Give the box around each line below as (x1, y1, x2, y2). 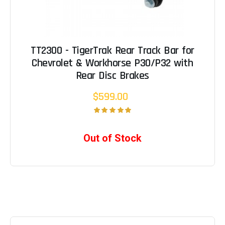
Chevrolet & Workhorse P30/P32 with (32, 56, 193, 71)
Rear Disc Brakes (75, 69, 149, 83)
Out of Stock (83, 132, 142, 145)
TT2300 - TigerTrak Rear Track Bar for (31, 44, 194, 58)
